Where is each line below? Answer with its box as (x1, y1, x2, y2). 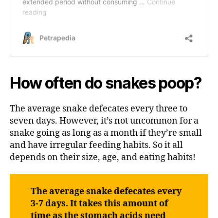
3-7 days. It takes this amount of (30, 198, 168, 209)
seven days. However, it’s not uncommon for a (10, 115, 199, 127)
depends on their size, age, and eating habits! (10, 151, 196, 163)
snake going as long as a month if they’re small (10, 127, 202, 139)
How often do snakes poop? (10, 73, 201, 92)
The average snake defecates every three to (10, 103, 187, 114)
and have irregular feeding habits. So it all (10, 139, 183, 151)
